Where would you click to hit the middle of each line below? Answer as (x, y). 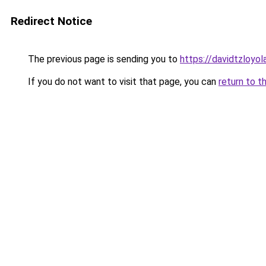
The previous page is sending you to (103, 59)
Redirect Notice (51, 21)
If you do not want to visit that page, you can (122, 82)
